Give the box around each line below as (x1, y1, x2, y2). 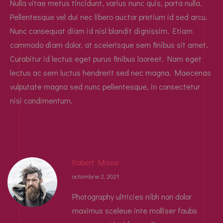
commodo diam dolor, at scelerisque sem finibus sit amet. (10, 39, 208, 50)
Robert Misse (72, 156, 119, 167)
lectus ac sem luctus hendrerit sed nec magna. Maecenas (10, 67, 211, 78)
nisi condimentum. (10, 95, 73, 106)
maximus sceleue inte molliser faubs (72, 205, 197, 216)
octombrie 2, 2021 (72, 171, 119, 180)
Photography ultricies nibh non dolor (72, 191, 192, 202)
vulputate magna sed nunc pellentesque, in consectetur (10, 81, 200, 92)
